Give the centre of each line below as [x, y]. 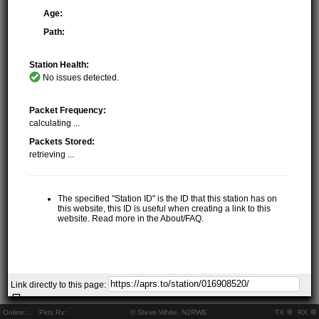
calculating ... [55, 123]
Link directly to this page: [60, 284]
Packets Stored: [62, 141]
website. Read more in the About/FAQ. [131, 218]
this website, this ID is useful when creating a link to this [164, 208]
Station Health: [59, 64]
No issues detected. [80, 77]
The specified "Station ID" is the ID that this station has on [168, 198]
